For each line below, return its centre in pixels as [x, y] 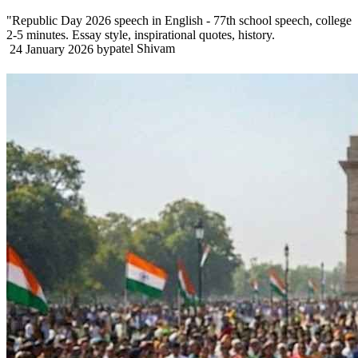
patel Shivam [142, 49]
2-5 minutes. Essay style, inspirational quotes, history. [141, 35]
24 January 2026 [52, 50]
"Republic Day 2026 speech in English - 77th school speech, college [179, 21]
